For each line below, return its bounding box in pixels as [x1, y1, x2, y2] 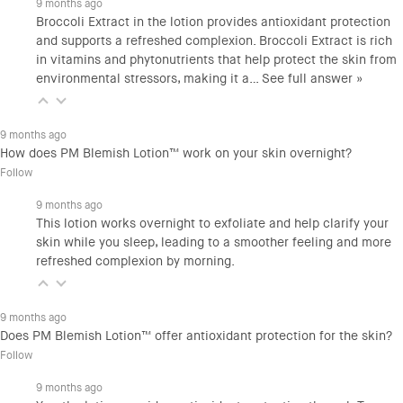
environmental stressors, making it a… [36, 69, 262, 87]
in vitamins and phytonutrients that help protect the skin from [36, 50, 397, 68]
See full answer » [262, 69, 363, 87]
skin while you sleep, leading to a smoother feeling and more [36, 233, 391, 251]
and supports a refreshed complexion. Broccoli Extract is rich [36, 31, 392, 49]
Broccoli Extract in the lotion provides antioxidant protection [36, 13, 390, 31]
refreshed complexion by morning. [36, 252, 234, 270]
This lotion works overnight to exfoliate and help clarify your [36, 214, 389, 232]
